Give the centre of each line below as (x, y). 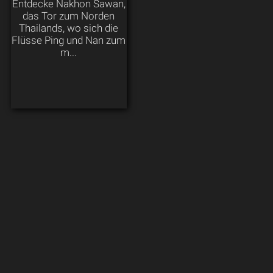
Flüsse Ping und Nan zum (69, 40)
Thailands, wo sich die (69, 28)
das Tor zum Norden (69, 16)
